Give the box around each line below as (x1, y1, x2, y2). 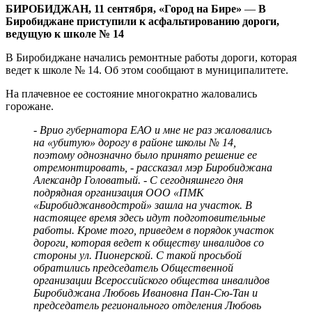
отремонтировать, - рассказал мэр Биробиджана (33, 162, 272, 174)
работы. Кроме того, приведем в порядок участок (33, 224, 274, 237)
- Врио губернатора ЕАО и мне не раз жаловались (33, 124, 272, 136)
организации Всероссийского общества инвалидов (33, 274, 270, 287)
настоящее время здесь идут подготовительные (33, 212, 265, 224)
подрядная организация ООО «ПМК (33, 187, 204, 199)
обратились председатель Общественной (33, 262, 233, 274)
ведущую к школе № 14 (6, 28, 124, 40)
